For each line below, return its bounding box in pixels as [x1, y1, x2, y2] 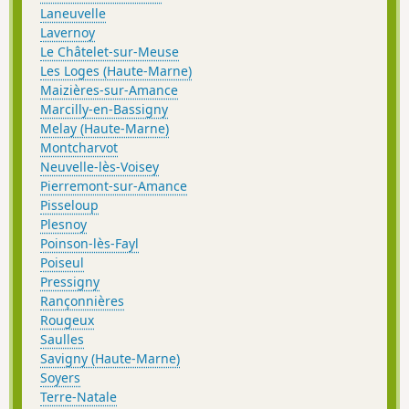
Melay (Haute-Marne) [40, 120, 169, 138]
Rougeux [40, 311, 94, 330]
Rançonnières [40, 292, 124, 310]
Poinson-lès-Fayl [40, 235, 139, 253]
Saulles [40, 330, 84, 349]
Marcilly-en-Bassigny [40, 100, 168, 119]
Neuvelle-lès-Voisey [40, 158, 159, 176]
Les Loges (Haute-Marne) [40, 62, 192, 80]
